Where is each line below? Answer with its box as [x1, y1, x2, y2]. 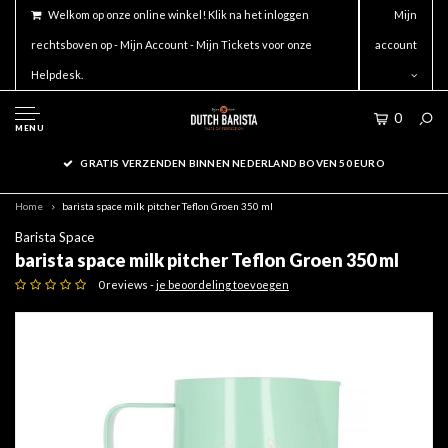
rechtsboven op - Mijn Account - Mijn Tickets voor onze [31, 38, 312, 51]
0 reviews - [98, 278, 156, 292]
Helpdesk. [31, 68, 83, 81]
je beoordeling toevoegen [156, 278, 289, 292]
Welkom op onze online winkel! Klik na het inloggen [48, 8, 309, 21]
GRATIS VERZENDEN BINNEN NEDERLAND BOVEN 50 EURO [80, 157, 385, 169]
